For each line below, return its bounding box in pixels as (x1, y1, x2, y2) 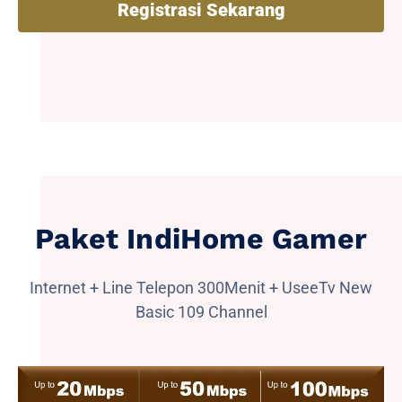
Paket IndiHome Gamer (35, 221, 367, 256)
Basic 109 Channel (135, 301, 267, 321)
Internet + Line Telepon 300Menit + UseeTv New (30, 277, 372, 297)
